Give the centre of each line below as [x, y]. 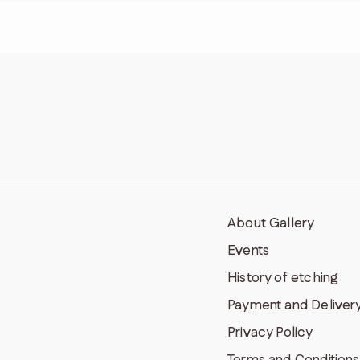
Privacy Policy [270, 333]
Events [249, 251]
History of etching [283, 278]
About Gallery [271, 224]
